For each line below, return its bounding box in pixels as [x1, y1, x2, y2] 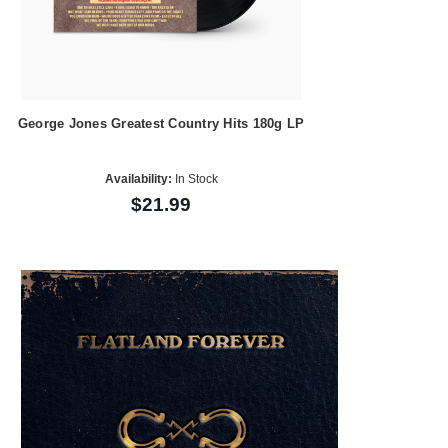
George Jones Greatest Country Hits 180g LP [17, 115, 305, 131]
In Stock [171, 172, 218, 187]
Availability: [104, 172, 172, 187]
